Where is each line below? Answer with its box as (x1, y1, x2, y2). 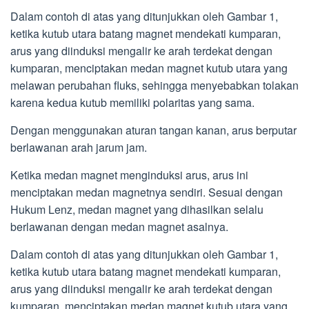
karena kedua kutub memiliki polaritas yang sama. (10, 94, 255, 111)
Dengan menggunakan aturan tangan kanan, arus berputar (10, 122, 297, 139)
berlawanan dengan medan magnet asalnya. (10, 219, 228, 235)
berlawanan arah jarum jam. (10, 139, 147, 156)
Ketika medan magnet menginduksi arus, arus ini (10, 167, 248, 183)
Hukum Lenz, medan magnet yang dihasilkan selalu (10, 201, 263, 218)
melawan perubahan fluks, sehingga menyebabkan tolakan (10, 77, 299, 94)
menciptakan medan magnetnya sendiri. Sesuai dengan (10, 184, 283, 201)
